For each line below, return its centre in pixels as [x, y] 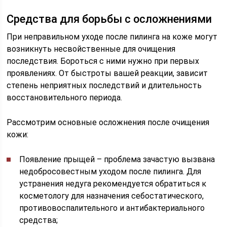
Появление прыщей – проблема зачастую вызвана [117, 159]
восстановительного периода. [65, 98]
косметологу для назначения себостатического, [112, 196]
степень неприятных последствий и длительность [104, 85]
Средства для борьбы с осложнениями [109, 19]
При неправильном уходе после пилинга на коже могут [112, 37]
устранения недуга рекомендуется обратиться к [113, 184]
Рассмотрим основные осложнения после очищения [108, 122]
